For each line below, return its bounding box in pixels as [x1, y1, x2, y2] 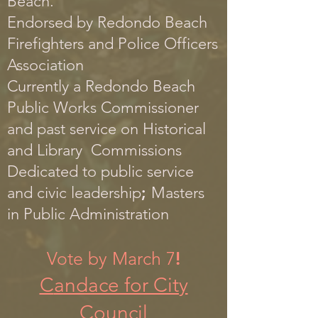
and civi [7, 183, 59, 202]
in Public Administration [7, 204, 169, 224]
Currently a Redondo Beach [7, 77, 195, 96]
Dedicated [7, 162, 78, 181]
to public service [78, 162, 194, 181]
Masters [151, 183, 204, 202]
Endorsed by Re [7, 13, 115, 32]
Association [7, 55, 84, 75]
